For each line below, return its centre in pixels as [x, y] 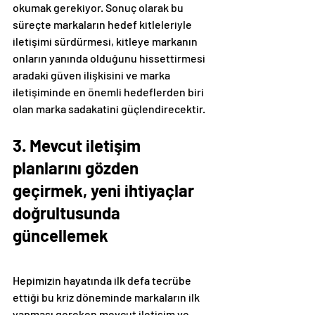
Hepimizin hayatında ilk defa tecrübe [103, 281]
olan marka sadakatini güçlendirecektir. [109, 109]
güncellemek [60, 236]
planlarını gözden [77, 168]
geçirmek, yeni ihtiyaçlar [105, 191]
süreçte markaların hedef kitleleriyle [103, 25]
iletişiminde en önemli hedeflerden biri [109, 92]
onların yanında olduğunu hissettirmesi [110, 58]
